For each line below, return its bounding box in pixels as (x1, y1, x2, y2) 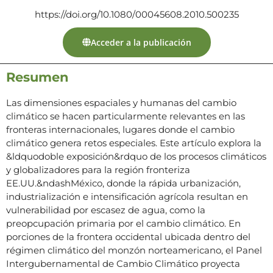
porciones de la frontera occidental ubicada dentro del (6, 230, 250, 243)
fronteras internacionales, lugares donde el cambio (6, 123, 235, 135)
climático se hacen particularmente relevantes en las (6, 110, 245, 122)
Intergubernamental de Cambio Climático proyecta (6, 257, 240, 269)
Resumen (6, 69, 69, 85)
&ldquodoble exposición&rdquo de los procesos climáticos (6, 150, 266, 162)
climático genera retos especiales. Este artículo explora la (6, 136, 261, 149)
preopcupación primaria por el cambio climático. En (6, 217, 241, 229)
